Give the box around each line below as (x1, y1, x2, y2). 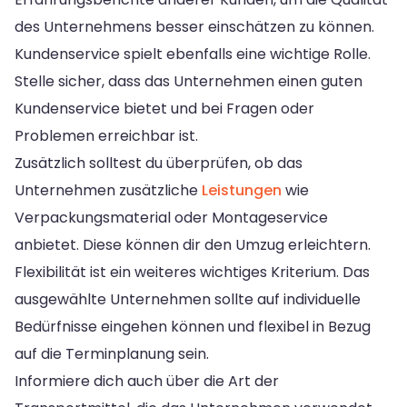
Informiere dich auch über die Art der (15, 370, 279, 392)
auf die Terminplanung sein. (15, 342, 209, 364)
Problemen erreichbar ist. (15, 124, 198, 146)
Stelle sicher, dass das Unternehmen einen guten (15, 70, 362, 92)
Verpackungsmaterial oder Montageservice (15, 206, 328, 228)
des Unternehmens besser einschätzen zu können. (15, 15, 374, 37)
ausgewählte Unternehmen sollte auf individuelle (15, 288, 361, 310)
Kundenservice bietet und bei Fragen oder (15, 97, 314, 119)
